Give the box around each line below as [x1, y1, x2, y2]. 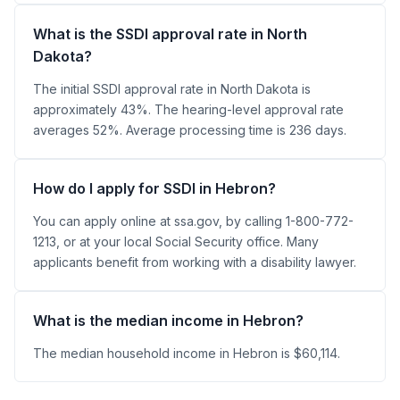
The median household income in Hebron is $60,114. [33, 346, 340, 361]
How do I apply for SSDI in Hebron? [33, 179, 276, 197]
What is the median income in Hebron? [33, 312, 304, 329]
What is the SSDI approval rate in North [33, 25, 307, 43]
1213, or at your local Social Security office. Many [33, 234, 319, 249]
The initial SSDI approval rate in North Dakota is [33, 81, 311, 96]
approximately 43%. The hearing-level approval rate [33, 102, 344, 117]
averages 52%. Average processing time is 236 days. [33, 122, 346, 137]
